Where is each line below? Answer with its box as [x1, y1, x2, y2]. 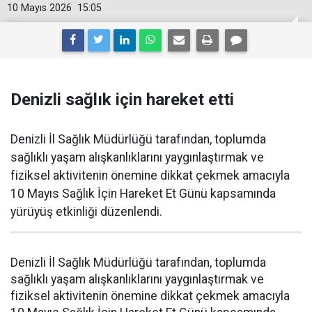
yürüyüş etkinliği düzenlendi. [10, 205, 162, 219]
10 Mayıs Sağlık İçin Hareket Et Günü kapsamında [10, 187, 276, 201]
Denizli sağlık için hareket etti [10, 90, 234, 109]
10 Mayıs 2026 [7, 2, 72, 14]
